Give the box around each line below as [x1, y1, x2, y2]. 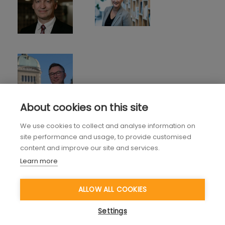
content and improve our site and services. [20, 143, 160, 153]
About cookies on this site [20, 100, 148, 115]
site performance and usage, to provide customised [20, 132, 191, 142]
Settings [98, 206, 127, 216]
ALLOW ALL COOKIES [78, 185, 147, 194]
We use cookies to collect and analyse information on [20, 121, 195, 131]
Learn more [20, 156, 58, 166]
